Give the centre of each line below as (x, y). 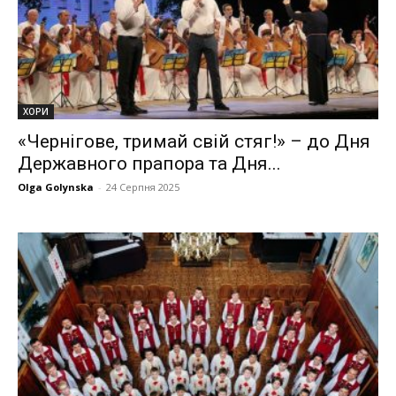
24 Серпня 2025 (143, 187)
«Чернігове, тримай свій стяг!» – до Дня (194, 141)
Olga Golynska (56, 187)
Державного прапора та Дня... (149, 163)
